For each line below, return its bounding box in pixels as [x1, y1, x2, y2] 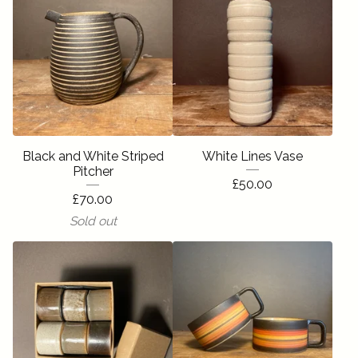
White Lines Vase [202, 149, 303, 164]
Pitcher [72, 164, 113, 179]
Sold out [69, 213, 117, 229]
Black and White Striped [22, 149, 164, 164]
